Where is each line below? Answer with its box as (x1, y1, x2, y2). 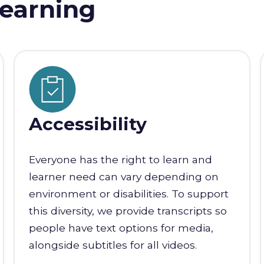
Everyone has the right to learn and (28, 153, 212, 166)
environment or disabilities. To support (28, 187, 229, 200)
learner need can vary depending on (28, 170, 219, 183)
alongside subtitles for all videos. (28, 239, 197, 252)
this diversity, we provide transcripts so (28, 204, 227, 217)
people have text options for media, (28, 222, 213, 235)
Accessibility (28, 113, 147, 136)
